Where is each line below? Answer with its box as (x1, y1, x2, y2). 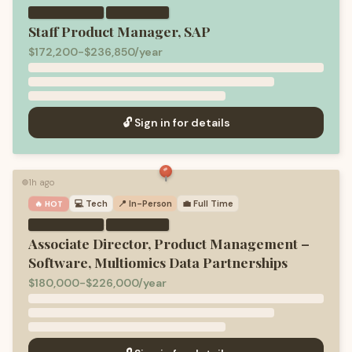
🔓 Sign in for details (122, 115, 230, 130)
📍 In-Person (118, 198, 173, 209)
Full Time (193, 198, 234, 209)
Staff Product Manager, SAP (28, 22, 211, 40)
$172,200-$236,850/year (28, 45, 163, 59)
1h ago (28, 177, 54, 188)
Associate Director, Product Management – (28, 234, 310, 252)
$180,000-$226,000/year (28, 276, 167, 290)
